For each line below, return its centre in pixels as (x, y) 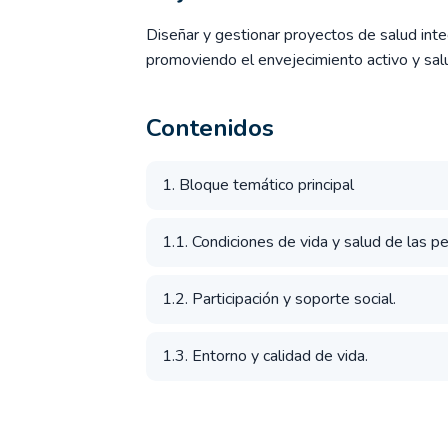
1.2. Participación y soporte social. (279, 299)
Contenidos (210, 128)
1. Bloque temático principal (258, 185)
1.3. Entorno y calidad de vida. (265, 356)
